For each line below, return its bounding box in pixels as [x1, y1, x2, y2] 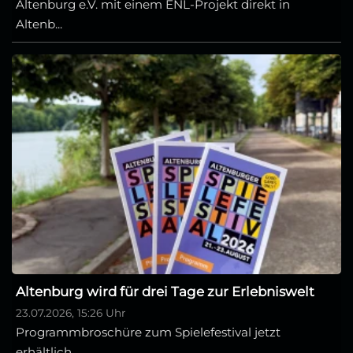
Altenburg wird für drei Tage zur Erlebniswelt [16, 284, 314, 300]
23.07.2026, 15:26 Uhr [16, 307, 125, 320]
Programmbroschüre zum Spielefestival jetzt [16, 325, 281, 340]
